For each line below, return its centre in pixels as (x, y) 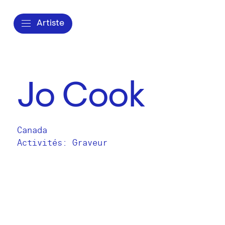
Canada (32, 130)
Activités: (45, 143)
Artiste (50, 23)
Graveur (90, 143)
